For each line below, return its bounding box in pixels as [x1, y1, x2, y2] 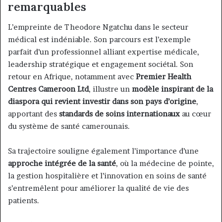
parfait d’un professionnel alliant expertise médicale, [8, 47, 199, 56]
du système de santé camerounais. [8, 121, 130, 131]
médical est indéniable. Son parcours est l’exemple [8, 34, 191, 44]
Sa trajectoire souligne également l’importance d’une [8, 146, 199, 156]
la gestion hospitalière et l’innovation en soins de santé [8, 170, 207, 180]
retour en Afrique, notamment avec [8, 71, 136, 81]
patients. [8, 195, 39, 205]
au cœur [180, 109, 211, 118]
